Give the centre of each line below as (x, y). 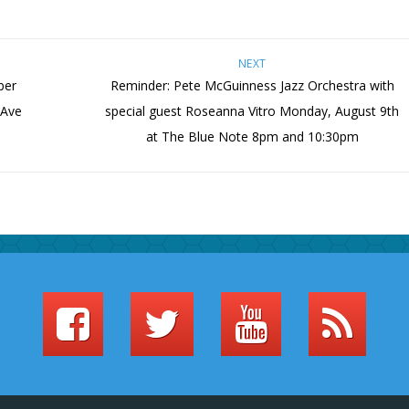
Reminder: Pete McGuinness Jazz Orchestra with (252, 86)
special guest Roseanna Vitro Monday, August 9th (252, 111)
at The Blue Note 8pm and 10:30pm (252, 137)
